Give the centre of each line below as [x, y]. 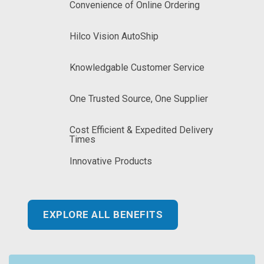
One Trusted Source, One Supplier [139, 99]
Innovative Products [111, 161]
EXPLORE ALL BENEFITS [103, 214]
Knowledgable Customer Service [137, 67]
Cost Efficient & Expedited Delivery [141, 130]
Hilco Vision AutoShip [114, 36]
